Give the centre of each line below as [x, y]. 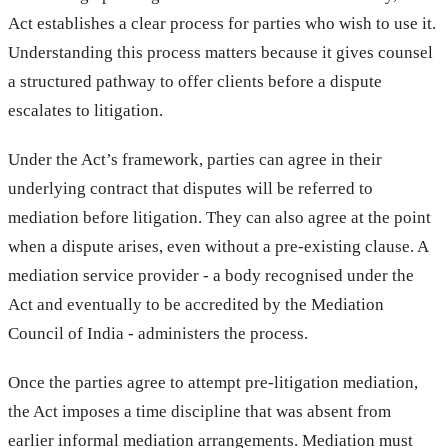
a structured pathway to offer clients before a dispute [195, 81]
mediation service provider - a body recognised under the [211, 275]
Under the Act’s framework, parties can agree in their [195, 159]
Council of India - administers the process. [158, 333]
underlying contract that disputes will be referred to [190, 188]
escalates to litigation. [85, 110]
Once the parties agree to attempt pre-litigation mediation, [213, 382]
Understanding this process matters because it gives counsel [220, 52]
